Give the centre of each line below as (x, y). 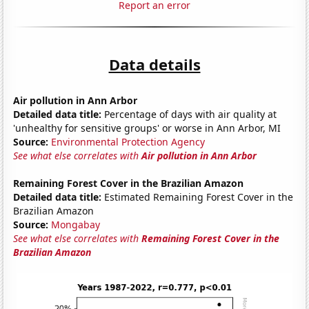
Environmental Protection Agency (128, 141)
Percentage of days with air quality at (189, 114)
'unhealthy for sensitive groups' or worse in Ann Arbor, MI (147, 128)
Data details (154, 64)
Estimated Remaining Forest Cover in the (198, 197)
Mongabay (76, 224)
